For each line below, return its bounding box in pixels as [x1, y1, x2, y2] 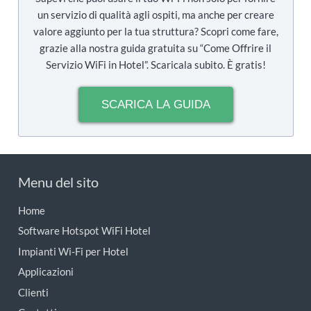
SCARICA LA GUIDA [101, 97, 210, 111]
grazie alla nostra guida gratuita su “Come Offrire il [40, 41, 271, 54]
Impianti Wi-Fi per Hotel [17, 244, 128, 258]
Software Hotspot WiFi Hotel [17, 224, 151, 237]
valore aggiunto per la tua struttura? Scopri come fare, [33, 24, 278, 37]
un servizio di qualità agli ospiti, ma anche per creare [37, 8, 274, 21]
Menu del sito [17, 173, 99, 190]
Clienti [17, 285, 49, 299]
